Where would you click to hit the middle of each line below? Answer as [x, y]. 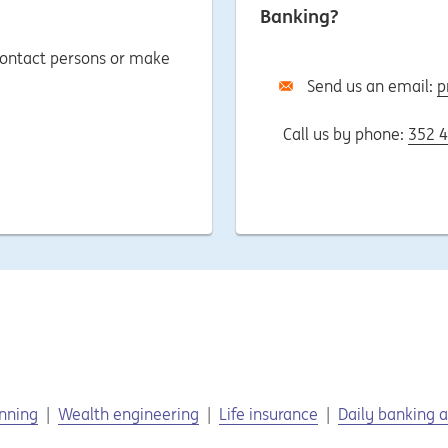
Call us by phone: [345, 134]
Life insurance [268, 414]
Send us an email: [372, 86]
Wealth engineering [128, 414]
